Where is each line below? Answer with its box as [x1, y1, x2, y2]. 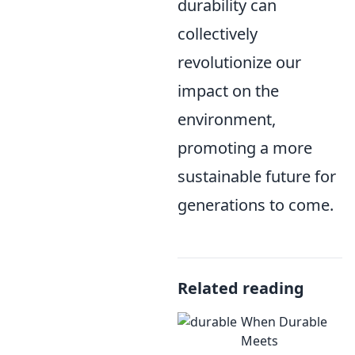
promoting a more [177, 136, 312, 158]
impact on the [177, 79, 279, 101]
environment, [177, 108, 276, 130]
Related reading [177, 277, 304, 299]
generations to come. [177, 193, 334, 216]
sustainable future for [177, 165, 336, 187]
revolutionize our [177, 51, 301, 73]
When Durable [241, 312, 327, 330]
